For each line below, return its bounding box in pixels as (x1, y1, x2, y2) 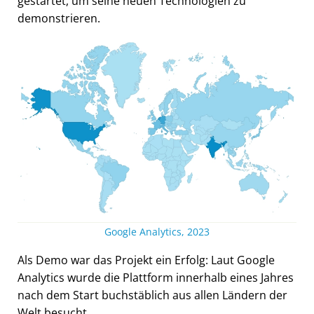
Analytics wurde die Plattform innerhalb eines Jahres (18, 270, 294, 286)
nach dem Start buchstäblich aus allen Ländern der (18, 287, 287, 303)
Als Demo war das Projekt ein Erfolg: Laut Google (18, 252, 275, 268)
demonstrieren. (18, 10, 100, 26)
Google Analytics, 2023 (104, 225, 210, 239)
